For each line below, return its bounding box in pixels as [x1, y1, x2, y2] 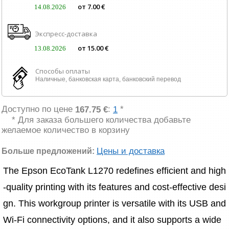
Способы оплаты [35, 66, 90, 76]
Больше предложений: [2, 146, 97, 155]
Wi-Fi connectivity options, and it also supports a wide [3, 214, 224, 225]
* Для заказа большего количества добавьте [12, 114, 191, 125]
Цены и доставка [97, 146, 165, 156]
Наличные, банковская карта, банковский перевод [35, 75, 181, 83]
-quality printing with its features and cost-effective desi [3, 181, 226, 192]
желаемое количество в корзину [2, 125, 130, 135]
